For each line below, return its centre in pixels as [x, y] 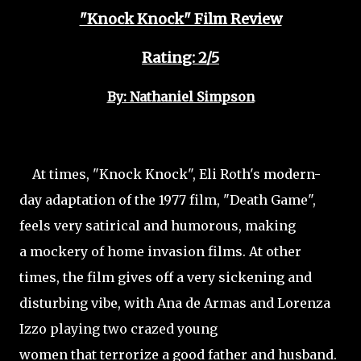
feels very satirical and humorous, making [158, 226]
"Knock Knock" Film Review [180, 19]
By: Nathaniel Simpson [180, 97]
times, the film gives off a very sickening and [166, 277]
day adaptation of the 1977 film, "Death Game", [168, 200]
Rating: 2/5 [180, 58]
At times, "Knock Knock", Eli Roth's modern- [170, 174]
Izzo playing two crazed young [118, 329]
